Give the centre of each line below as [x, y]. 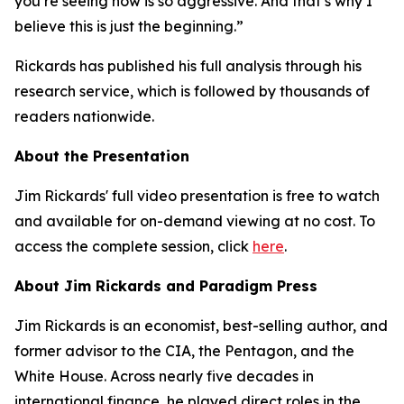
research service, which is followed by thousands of [192, 91]
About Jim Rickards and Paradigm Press [166, 286]
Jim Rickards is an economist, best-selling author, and [201, 326]
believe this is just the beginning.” [129, 26]
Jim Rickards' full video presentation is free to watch [197, 196]
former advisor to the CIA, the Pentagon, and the [184, 351]
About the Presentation [102, 156]
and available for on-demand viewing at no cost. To [195, 221]
